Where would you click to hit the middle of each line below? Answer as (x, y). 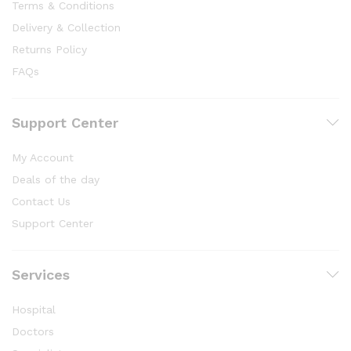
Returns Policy (49, 49)
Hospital (34, 309)
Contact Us (41, 201)
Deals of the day (56, 179)
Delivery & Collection (66, 27)
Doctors (33, 331)
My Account (43, 157)
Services (41, 274)
